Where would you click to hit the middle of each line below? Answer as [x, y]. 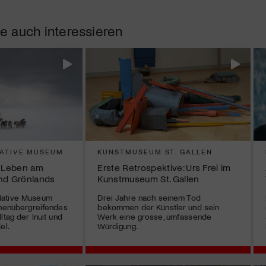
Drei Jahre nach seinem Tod [149, 197]
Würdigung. [118, 226]
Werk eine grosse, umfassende [155, 216]
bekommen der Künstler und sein [159, 207]
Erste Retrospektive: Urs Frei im [164, 167]
